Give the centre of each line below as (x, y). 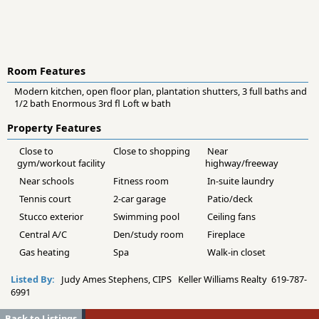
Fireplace (226, 234)
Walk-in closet (237, 252)
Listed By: (34, 279)
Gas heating (45, 252)
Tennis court (45, 198)
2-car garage (140, 198)
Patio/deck (230, 198)
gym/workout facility (61, 163)
